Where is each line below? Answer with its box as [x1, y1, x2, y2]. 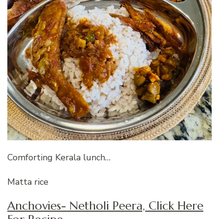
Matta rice [7, 176, 48, 188]
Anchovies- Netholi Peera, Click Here [7, 198, 203, 214]
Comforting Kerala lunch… [7, 152, 110, 164]
